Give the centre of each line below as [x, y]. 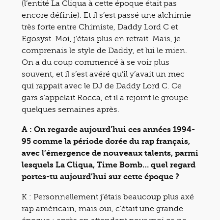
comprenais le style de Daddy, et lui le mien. [104, 50]
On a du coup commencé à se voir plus [96, 62]
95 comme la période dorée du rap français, [106, 141]
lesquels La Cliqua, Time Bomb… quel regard [109, 165]
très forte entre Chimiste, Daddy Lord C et [100, 27]
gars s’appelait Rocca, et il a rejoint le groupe [105, 97]
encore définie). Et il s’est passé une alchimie [106, 15]
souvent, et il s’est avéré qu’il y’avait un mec [103, 74]
